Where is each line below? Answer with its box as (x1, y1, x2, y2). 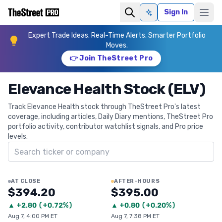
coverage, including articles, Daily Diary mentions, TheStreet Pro (8, 112, 213, 121)
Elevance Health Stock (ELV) (8, 80, 205, 98)
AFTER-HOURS (114, 178, 160, 184)
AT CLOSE (11, 178, 41, 184)
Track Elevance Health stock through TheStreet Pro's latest (8, 103, 201, 111)
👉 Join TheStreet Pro (69, 54, 153, 62)
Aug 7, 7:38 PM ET (111, 213, 160, 220)
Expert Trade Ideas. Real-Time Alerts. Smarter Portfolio (28, 31, 206, 40)
